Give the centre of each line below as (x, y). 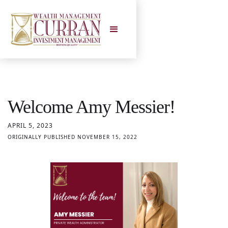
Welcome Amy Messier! (91, 107)
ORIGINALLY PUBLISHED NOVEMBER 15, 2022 (73, 137)
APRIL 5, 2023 (30, 125)
